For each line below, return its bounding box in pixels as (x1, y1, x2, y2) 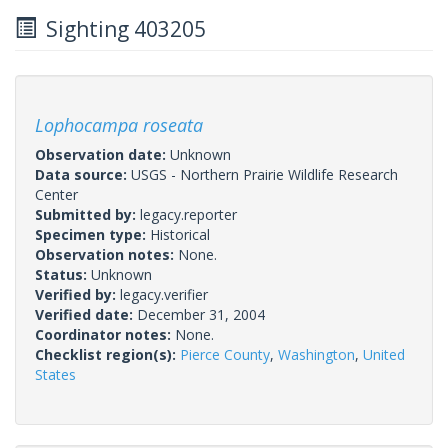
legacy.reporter (140, 204, 237, 224)
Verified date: (35, 304, 137, 324)
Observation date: (35, 144, 170, 164)
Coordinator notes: (35, 324, 175, 344)
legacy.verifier (120, 284, 208, 304)
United (363, 344, 405, 364)
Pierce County (180, 344, 270, 364)
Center (35, 184, 78, 204)
